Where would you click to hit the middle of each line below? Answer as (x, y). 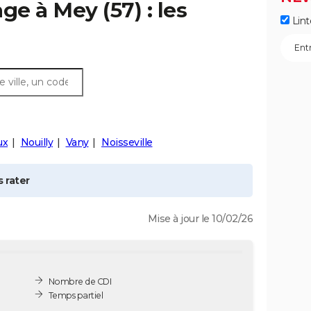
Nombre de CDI (80, 281)
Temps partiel (76, 295)
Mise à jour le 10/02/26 (200, 219)
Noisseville (127, 142)
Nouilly (36, 142)
